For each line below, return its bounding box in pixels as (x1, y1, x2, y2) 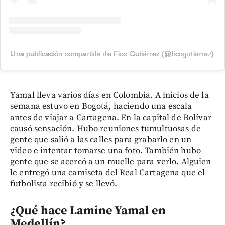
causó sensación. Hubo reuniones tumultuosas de (10, 123, 201, 134)
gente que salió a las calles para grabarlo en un (10, 134, 192, 145)
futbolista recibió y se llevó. (10, 178, 118, 189)
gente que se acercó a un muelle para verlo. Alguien (10, 156, 211, 167)
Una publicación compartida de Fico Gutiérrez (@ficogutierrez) (11, 49, 214, 58)
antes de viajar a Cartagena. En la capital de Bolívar (10, 111, 211, 123)
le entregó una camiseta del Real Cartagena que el (10, 167, 205, 178)
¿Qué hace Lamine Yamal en (10, 203, 166, 218)
